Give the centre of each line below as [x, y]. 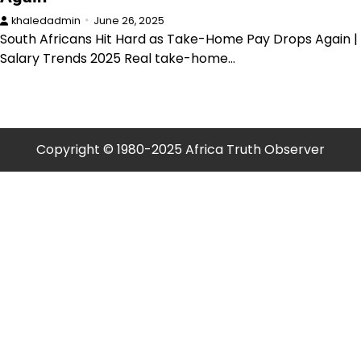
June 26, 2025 [129, 20]
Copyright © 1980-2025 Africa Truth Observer [180, 149]
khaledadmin [46, 20]
